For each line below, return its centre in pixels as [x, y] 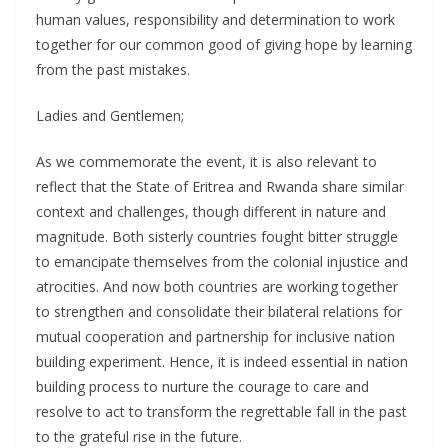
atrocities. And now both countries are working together [217, 287]
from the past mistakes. [113, 70]
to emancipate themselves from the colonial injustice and [222, 262]
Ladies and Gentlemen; [110, 116]
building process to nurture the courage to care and [202, 387]
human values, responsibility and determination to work [215, 20]
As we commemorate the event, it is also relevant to [206, 162]
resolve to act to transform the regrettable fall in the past [221, 412]
